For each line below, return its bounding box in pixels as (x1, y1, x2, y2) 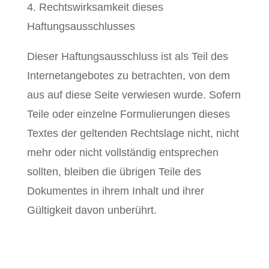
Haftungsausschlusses (26, 20, 135, 32)
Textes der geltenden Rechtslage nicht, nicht (26, 127, 239, 139)
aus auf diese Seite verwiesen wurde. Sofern (26, 89, 241, 101)
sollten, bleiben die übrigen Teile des (26, 166, 201, 178)
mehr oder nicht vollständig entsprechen (26, 147, 219, 159)
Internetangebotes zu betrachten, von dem (26, 70, 230, 82)
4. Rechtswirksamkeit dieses (26, 1, 163, 13)
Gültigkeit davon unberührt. (26, 204, 157, 216)
